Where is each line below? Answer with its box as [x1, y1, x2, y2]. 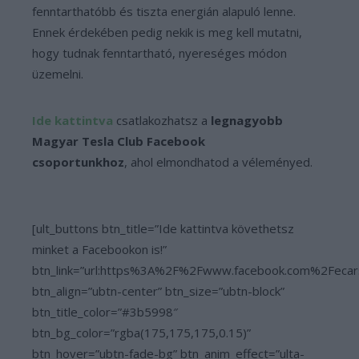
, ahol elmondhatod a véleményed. [124, 154, 313, 170]
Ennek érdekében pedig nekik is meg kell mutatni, [32, 24, 302, 40]
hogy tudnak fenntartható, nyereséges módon [32, 45, 287, 61]
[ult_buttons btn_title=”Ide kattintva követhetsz [32, 220, 294, 236]
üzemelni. [32, 66, 83, 82]
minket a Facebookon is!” [32, 241, 167, 257]
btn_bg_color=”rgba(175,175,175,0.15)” [32, 325, 251, 341]
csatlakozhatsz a [113, 112, 211, 128]
